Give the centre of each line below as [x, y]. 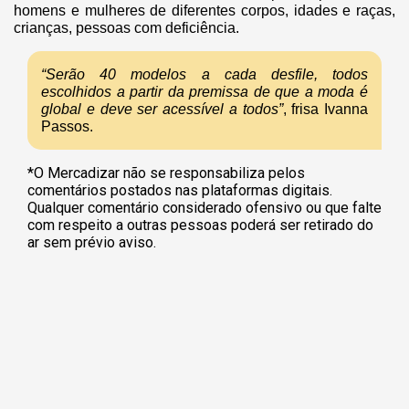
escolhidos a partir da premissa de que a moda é [204, 92]
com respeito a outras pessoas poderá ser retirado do [200, 225]
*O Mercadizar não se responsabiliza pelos [166, 173]
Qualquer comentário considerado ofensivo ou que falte [204, 208]
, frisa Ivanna [325, 110]
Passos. [67, 127]
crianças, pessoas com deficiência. [126, 28]
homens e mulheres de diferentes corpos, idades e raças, [204, 11]
